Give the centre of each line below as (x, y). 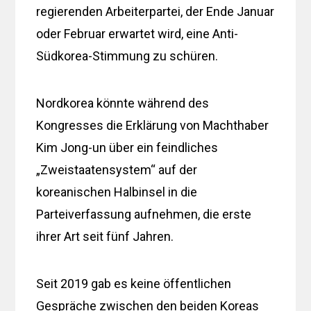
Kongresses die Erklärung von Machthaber (153, 125)
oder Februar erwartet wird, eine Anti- (137, 33)
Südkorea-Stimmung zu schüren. (127, 56)
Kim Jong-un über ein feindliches (127, 147)
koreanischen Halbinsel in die (117, 192)
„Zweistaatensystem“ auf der (117, 169)
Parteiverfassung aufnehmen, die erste (144, 214)
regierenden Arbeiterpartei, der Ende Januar (155, 11)
